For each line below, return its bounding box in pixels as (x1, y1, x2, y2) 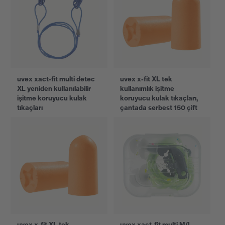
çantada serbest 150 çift (120, 103, 197, 111)
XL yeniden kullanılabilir (17, 84, 91, 92)
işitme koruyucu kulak (17, 94, 87, 102)
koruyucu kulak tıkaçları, (120, 94, 198, 102)
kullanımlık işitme (120, 84, 174, 92)
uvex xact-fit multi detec (17, 75, 95, 83)
